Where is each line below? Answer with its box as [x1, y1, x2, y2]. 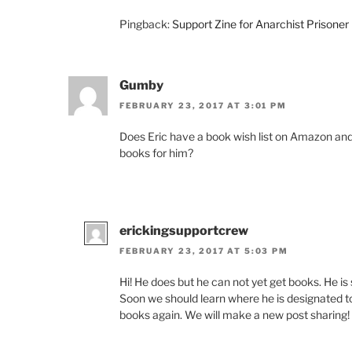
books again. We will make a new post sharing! [119, 308, 350, 322]
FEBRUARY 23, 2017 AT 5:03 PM [119, 246, 288, 256]
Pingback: [119, 16, 172, 31]
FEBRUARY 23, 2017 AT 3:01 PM [119, 101, 287, 111]
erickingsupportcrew [119, 223, 248, 239]
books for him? [119, 146, 193, 160]
